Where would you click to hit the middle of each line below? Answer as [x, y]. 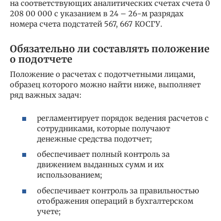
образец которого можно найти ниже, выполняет [105, 85]
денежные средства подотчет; [94, 139]
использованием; [70, 175]
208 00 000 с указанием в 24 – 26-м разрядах [97, 14]
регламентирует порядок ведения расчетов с [123, 118]
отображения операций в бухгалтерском [115, 201]
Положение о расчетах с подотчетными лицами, [103, 74]
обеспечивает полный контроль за [103, 154]
